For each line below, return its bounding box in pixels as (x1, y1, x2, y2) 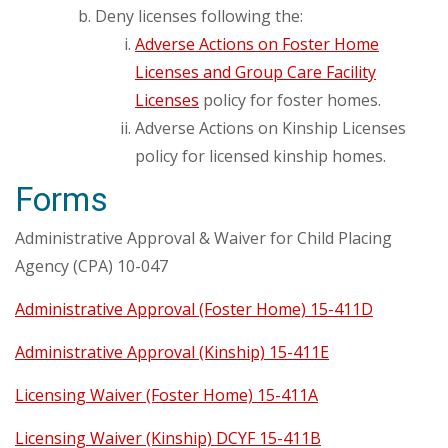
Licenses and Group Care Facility (135, 61, 376, 83)
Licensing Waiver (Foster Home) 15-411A (15, 384, 318, 406)
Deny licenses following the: (95, 5, 303, 27)
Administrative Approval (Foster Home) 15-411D (15, 298, 373, 320)
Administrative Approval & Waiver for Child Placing (15, 227, 392, 249)
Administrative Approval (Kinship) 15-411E (15, 341, 329, 363)
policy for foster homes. (199, 89, 381, 111)
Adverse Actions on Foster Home (135, 33, 379, 55)
